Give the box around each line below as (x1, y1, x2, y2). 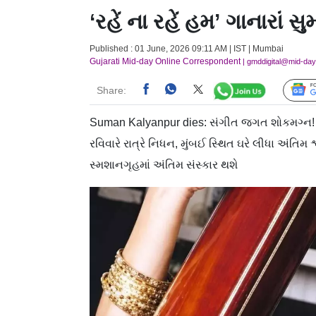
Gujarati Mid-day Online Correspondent (90, 56, 241, 66)
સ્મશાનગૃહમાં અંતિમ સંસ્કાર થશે (90, 158, 238, 171)
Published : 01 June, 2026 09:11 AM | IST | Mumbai (90, 43, 284, 54)
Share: (97, 84, 126, 96)
